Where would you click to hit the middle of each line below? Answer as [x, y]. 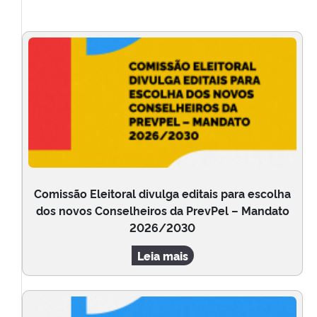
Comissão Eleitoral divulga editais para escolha [162, 194]
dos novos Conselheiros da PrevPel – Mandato [162, 211]
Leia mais [162, 256]
